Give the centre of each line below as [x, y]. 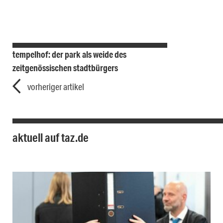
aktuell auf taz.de [51, 138]
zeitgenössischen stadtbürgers [65, 68]
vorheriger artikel [56, 87]
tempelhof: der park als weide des [69, 55]
